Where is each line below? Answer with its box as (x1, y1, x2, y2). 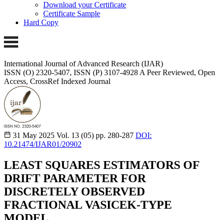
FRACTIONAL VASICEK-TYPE (4, 198, 172, 211)
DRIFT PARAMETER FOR (4, 171, 146, 185)
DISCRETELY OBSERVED (4, 185, 145, 198)
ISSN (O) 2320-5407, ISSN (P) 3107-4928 (4, 68, 138, 77)
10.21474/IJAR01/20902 (4, 139, 82, 148)
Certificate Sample (43, 9, 100, 18)
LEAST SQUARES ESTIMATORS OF (4, 158, 199, 171)
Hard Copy (24, 18, 58, 27)
